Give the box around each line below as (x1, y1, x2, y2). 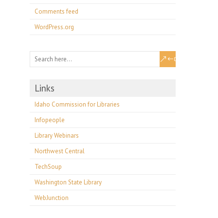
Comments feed (35, 7, 78, 16)
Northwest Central (35, 147, 85, 155)
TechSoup (35, 163, 62, 171)
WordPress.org (35, 23, 74, 31)
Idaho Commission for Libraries (35, 100, 120, 109)
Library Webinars (35, 131, 79, 140)
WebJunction (35, 194, 69, 202)
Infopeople (35, 116, 65, 124)
